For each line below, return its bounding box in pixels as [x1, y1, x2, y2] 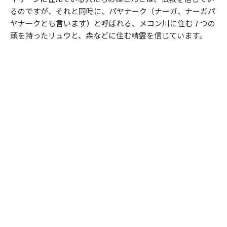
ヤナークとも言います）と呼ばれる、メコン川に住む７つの [10, 18, 215, 29]
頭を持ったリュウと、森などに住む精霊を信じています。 [10, 30, 207, 41]
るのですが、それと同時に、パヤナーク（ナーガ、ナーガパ [10, 6, 215, 17]
